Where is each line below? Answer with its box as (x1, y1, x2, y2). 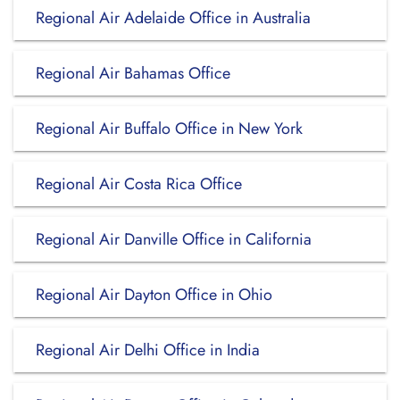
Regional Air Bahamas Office (36, 62, 230, 85)
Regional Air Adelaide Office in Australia (36, 6, 311, 29)
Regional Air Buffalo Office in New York (36, 117, 303, 140)
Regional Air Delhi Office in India (36, 338, 260, 362)
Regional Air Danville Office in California (36, 228, 312, 251)
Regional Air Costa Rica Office (36, 172, 242, 196)
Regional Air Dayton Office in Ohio (36, 283, 272, 306)
